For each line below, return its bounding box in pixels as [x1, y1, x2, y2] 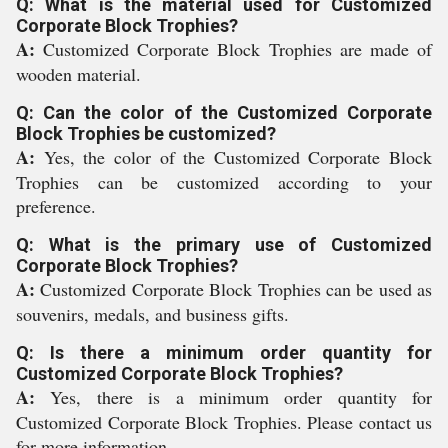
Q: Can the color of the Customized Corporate [16, 102, 432, 123]
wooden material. [16, 62, 141, 86]
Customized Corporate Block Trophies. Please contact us [16, 410, 432, 434]
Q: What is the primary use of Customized [16, 234, 432, 255]
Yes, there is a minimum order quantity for [50, 385, 432, 409]
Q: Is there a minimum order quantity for [16, 342, 432, 363]
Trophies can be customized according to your [16, 170, 432, 194]
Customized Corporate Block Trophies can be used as [40, 277, 432, 301]
